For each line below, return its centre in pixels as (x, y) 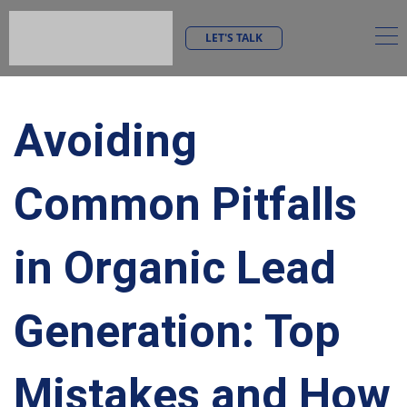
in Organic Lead (175, 268)
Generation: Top (177, 332)
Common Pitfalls (185, 204)
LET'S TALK (234, 37)
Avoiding (105, 141)
